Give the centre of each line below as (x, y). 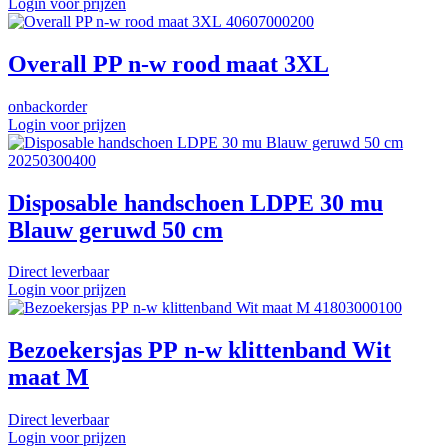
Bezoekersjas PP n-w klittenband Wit (199, 350)
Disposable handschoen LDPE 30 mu (195, 202)
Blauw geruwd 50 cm (115, 229)
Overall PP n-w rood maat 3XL (168, 63)
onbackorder (47, 106)
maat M (48, 377)
